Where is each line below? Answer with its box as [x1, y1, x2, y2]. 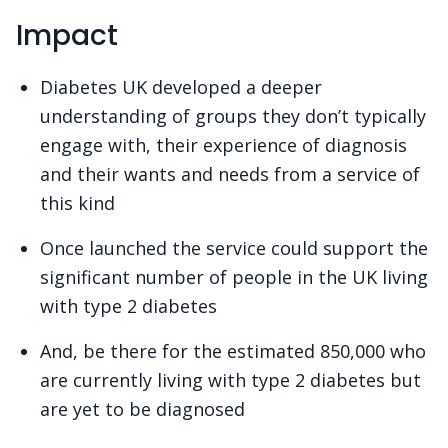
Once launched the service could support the [40, 236, 428, 261]
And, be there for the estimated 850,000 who [40, 339, 426, 364]
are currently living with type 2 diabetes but [40, 368, 421, 393]
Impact [16, 16, 118, 56]
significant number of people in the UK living [40, 265, 428, 290]
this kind [40, 191, 115, 216]
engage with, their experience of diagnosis [40, 133, 407, 158]
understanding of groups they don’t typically [40, 104, 426, 129]
